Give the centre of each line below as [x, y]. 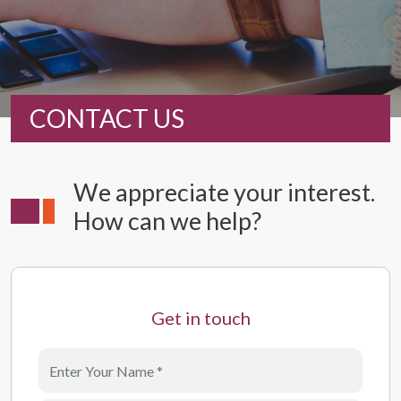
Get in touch [200, 318]
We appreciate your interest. [224, 192]
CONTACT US [107, 118]
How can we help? [167, 221]
